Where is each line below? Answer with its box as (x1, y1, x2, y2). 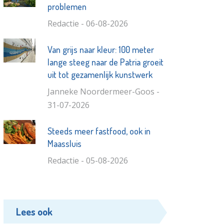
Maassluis (47, 137, 81, 149)
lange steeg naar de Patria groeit (47, 56, 163, 67)
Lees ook (16, 204, 53, 218)
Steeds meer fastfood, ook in (47, 125, 150, 136)
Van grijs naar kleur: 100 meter (47, 43, 154, 55)
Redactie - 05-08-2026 (47, 154, 128, 166)
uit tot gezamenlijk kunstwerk (47, 68, 152, 80)
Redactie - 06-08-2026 (47, 17, 128, 29)
